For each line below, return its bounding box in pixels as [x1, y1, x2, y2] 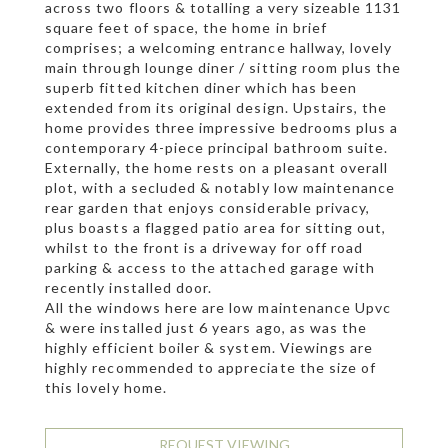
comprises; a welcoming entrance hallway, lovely [45, 39, 393, 57]
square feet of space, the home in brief [45, 19, 327, 37]
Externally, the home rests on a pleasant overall [45, 159, 389, 177]
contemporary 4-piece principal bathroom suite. [45, 139, 389, 157]
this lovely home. [45, 379, 167, 397]
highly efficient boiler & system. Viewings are [45, 339, 374, 357]
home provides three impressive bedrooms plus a [45, 119, 399, 137]
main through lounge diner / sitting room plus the [45, 59, 402, 77]
